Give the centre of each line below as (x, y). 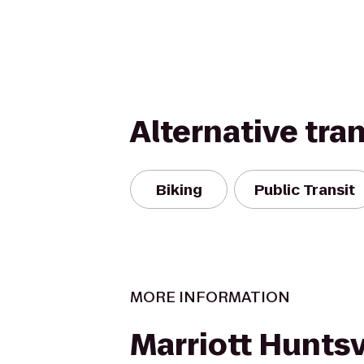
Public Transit (305, 189)
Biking (179, 189)
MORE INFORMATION (210, 297)
